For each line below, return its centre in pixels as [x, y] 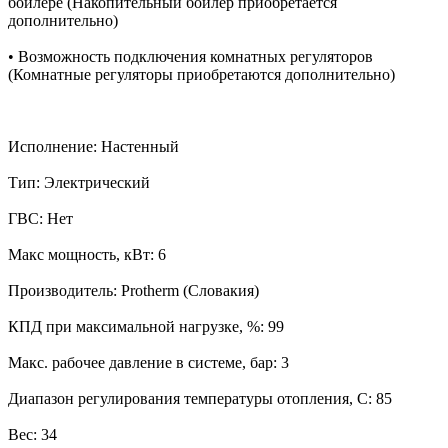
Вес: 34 [32, 435]
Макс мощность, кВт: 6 [87, 255]
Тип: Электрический [79, 183]
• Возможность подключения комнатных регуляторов [190, 57]
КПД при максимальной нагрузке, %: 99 [146, 327]
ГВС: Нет [40, 219]
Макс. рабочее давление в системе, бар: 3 [148, 363]
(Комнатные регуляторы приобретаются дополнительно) [201, 75]
